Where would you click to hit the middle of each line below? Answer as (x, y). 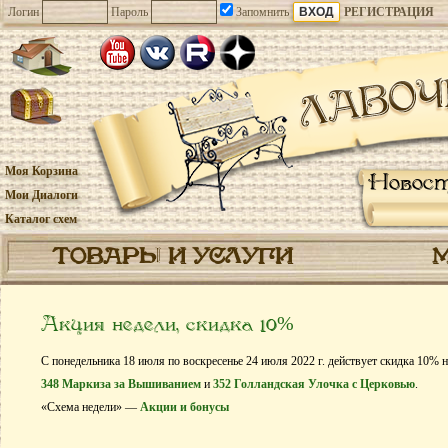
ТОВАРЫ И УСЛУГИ (172, 258)
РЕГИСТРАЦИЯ (389, 12)
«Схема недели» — (90, 407)
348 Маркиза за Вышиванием (121, 384)
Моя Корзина (41, 171)
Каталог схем (41, 219)
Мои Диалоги (41, 195)
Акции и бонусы (184, 407)
